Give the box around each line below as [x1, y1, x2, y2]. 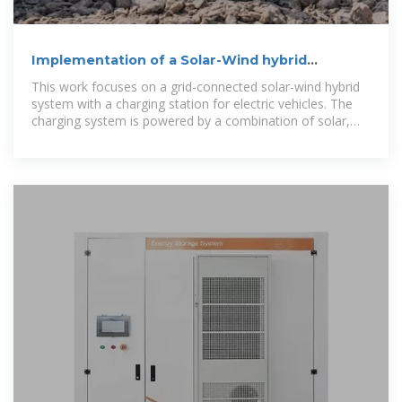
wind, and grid [31, 129, 112, 147]
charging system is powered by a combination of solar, [31, 112, 350, 130]
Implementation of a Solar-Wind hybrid [31, 52, 307, 69]
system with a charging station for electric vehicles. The [31, 95, 353, 113]
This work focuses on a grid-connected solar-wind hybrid [31, 78, 360, 96]
